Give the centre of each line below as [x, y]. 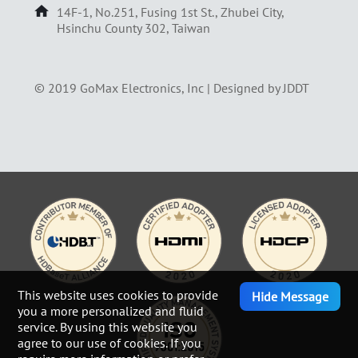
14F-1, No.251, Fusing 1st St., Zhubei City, [170, 12]
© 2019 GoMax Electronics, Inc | [123, 88]
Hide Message [290, 296]
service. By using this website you [108, 327]
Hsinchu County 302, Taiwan [133, 28]
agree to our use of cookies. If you [110, 343]
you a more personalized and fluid [111, 311]
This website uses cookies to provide [118, 295]
